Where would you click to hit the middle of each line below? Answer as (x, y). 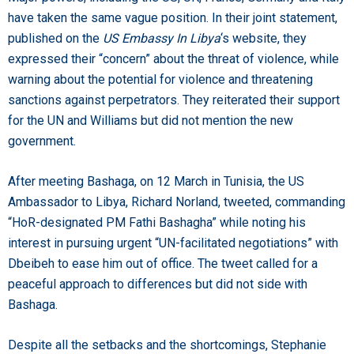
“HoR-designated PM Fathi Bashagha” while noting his (157, 222)
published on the (55, 38)
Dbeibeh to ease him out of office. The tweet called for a (163, 263)
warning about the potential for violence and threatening (160, 79)
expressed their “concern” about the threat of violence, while (173, 58)
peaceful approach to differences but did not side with (158, 284)
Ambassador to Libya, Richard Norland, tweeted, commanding (177, 201)
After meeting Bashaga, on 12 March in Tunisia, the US (156, 181)
